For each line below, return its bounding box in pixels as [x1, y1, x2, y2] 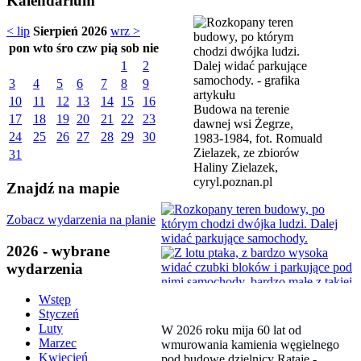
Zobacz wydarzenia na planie [6, 212, 156, 226]
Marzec [39, 336, 77, 351]
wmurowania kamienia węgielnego [161, 337, 339, 351]
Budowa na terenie [193, 102, 289, 116]
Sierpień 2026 [33, 24, 107, 39]
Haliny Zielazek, [193, 160, 278, 174]
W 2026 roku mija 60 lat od [161, 322, 301, 337]
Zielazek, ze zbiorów [193, 145, 300, 160]
